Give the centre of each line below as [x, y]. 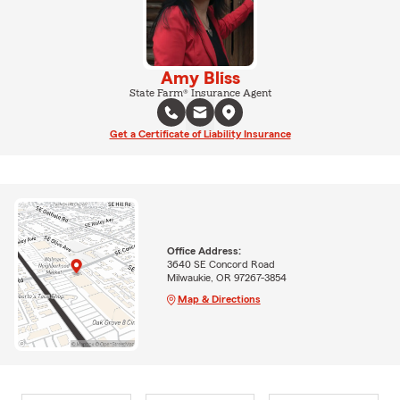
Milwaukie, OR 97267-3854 [226, 277]
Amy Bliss [200, 78]
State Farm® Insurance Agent [200, 92]
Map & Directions [219, 299]
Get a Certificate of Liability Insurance [200, 133]
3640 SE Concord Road [221, 264]
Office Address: [204, 250]
